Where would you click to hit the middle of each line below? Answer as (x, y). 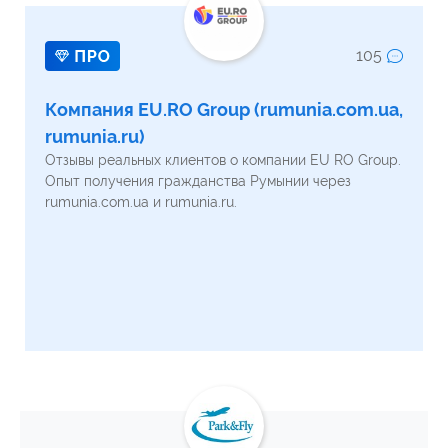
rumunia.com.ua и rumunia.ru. (141, 201)
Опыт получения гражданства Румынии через (198, 180)
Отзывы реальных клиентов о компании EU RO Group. (223, 159)
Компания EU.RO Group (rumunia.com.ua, (224, 109)
